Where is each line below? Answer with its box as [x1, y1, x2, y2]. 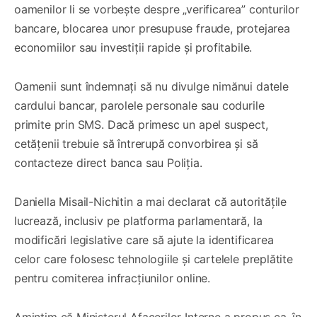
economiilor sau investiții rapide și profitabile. [14, 40, 253, 54]
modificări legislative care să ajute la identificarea [14, 232, 274, 247]
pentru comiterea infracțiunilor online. [14, 270, 210, 285]
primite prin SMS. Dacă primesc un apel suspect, [14, 117, 268, 132]
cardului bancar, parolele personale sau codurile [14, 98, 265, 113]
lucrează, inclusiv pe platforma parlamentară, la [14, 213, 263, 228]
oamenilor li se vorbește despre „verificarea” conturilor [14, 1, 299, 16]
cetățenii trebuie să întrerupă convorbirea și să [14, 136, 258, 151]
